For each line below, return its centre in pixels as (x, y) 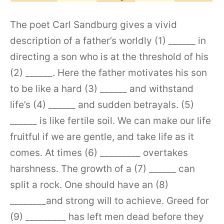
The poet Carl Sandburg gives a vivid (93, 24)
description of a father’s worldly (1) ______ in (108, 40)
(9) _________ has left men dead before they (107, 216)
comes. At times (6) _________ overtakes (99, 152)
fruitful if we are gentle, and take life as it (102, 136)
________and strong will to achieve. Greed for (109, 200)
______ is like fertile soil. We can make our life (110, 120)
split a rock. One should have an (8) (89, 184)
